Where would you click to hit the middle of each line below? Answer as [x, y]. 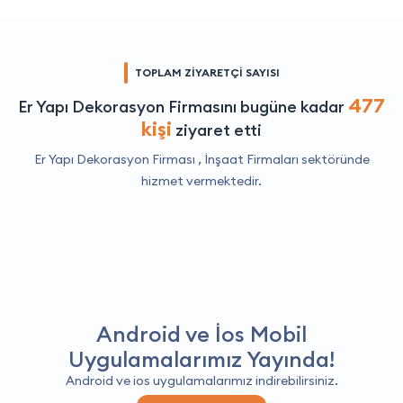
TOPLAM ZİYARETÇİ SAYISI [207, 72]
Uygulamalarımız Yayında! [201, 358]
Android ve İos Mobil [201, 333]
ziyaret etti [217, 130]
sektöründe [334, 159]
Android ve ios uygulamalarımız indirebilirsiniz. [201, 380]
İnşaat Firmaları [251, 159]
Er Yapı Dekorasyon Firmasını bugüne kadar [183, 106]
